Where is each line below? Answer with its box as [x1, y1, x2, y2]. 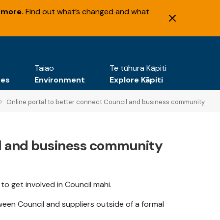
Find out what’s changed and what [26, 6, 149, 17]
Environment [34, 75, 85, 85]
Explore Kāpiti [110, 75, 163, 85]
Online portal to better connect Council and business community [6, 98, 205, 106]
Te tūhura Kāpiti [110, 63, 166, 73]
